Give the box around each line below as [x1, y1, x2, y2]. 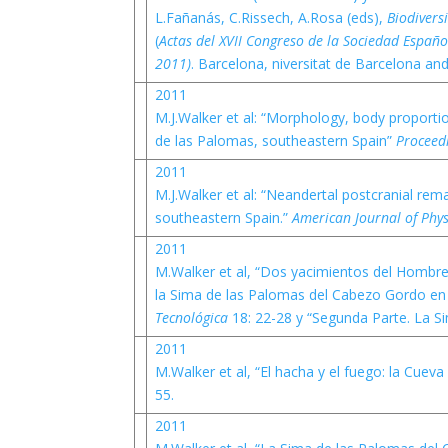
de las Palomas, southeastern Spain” [154, 131, 396, 150]
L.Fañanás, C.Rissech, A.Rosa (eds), [154, 8, 387, 27]
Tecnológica [154, 308, 232, 327]
